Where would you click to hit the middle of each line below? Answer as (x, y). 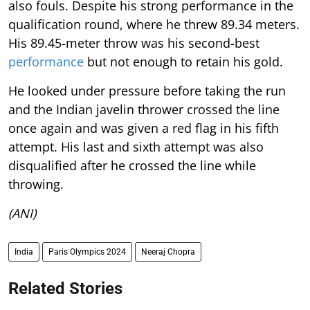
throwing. (36, 184)
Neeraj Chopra (168, 252)
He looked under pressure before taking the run (147, 90)
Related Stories (65, 288)
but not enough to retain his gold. (183, 61)
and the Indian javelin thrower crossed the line (144, 109)
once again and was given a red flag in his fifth (144, 128)
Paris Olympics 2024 (87, 252)
